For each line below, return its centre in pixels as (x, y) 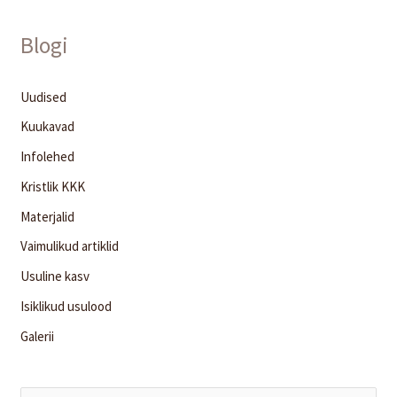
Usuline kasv (55, 276)
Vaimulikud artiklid (70, 246)
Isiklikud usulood (66, 306)
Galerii (38, 336)
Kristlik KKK (53, 186)
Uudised (44, 97)
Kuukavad (48, 127)
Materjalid (48, 216)
